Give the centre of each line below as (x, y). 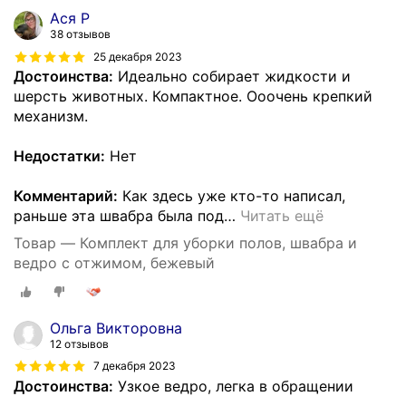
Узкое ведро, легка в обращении (233, 386)
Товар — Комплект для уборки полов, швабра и (185, 242)
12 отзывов (79, 343)
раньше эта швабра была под (119, 215)
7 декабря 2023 (135, 366)
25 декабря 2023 (138, 56)
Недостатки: (59, 155)
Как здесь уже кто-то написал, (232, 195)
